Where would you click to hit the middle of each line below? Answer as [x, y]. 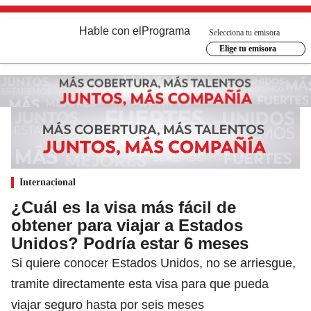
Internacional [48, 182]
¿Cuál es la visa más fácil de [124, 207]
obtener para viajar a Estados [127, 225]
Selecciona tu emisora [244, 32]
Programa [166, 31]
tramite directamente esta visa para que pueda [140, 284]
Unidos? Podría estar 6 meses [130, 243]
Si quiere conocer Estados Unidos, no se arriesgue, [153, 263]
